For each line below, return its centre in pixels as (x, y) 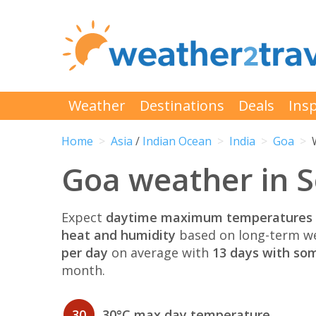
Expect (84, 217)
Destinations (182, 105)
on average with (160, 252)
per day (85, 252)
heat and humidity (119, 235)
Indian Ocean (177, 141)
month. (83, 270)
